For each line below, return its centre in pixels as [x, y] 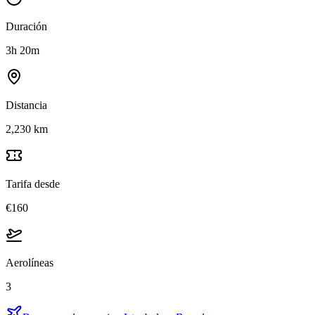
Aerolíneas [30, 262]
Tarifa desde [33, 184]
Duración [26, 26]
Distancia [26, 105]
